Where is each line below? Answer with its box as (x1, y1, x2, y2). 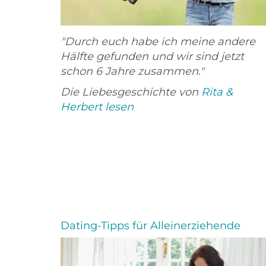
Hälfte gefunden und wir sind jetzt (61, 49, 244, 63)
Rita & (201, 85, 233, 99)
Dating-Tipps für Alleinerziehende (61, 219, 240, 233)
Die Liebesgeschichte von (61, 85, 201, 99)
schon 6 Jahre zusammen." (61, 64, 204, 78)
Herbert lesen (61, 100, 134, 113)
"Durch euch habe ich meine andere (61, 34, 255, 48)
